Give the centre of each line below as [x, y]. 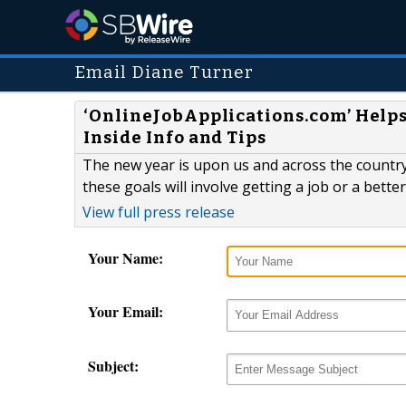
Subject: [113, 365]
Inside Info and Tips [175, 138]
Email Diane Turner [164, 72]
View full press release [159, 213]
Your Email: [126, 312]
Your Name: [126, 258]
